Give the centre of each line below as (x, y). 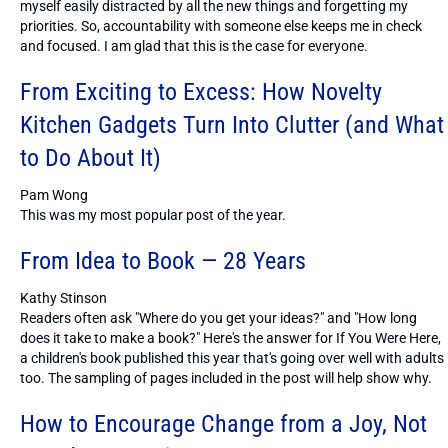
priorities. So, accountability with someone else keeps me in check (221, 25)
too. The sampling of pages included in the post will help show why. (226, 377)
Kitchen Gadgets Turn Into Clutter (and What (232, 124)
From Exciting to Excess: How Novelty (201, 91)
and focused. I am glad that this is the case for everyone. (194, 45)
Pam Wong (54, 194)
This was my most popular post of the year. (153, 214)
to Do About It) (90, 157)
